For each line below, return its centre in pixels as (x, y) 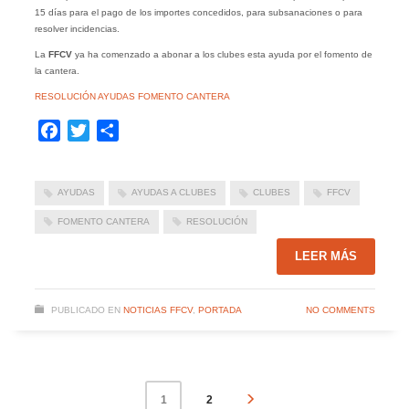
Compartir (150, 131)
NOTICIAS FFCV (157, 309)
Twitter (110, 131)
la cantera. (57, 71)
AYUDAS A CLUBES (173, 193)
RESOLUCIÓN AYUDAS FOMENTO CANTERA (132, 97)
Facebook (92, 131)
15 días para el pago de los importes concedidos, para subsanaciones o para (198, 13)
